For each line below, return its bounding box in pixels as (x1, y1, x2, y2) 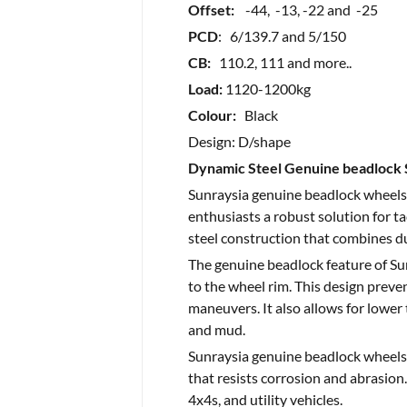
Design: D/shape (187, 133, 291, 150)
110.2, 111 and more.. (210, 54, 352, 71)
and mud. (187, 321, 245, 338)
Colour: (187, 106, 236, 124)
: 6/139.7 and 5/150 (217, 27, 346, 45)
